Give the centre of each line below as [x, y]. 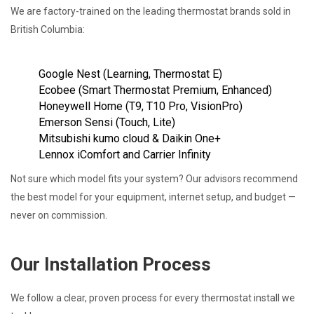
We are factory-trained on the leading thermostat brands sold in [151, 11]
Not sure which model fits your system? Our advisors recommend [154, 178]
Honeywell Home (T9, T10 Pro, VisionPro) [141, 106]
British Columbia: [48, 29]
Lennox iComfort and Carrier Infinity [125, 154]
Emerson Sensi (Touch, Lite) [107, 122]
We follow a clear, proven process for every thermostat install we [153, 298]
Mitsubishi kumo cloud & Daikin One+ [130, 138]
